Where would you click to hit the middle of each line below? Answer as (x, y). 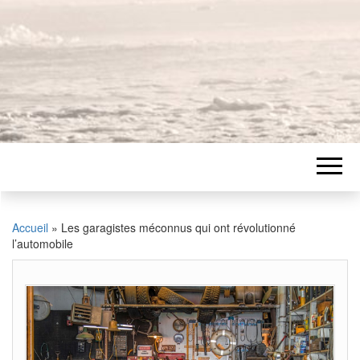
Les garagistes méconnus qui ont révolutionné (178, 227)
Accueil (30, 227)
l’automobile (43, 243)
